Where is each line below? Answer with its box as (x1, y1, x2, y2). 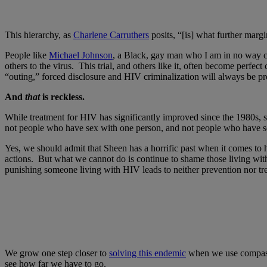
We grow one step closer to (5, 248, 109, 259)
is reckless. (42, 92, 87, 103)
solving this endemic (109, 248, 186, 259)
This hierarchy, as (5, 30, 73, 41)
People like (5, 50, 49, 61)
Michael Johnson (49, 50, 113, 61)
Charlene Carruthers (73, 30, 149, 41)
